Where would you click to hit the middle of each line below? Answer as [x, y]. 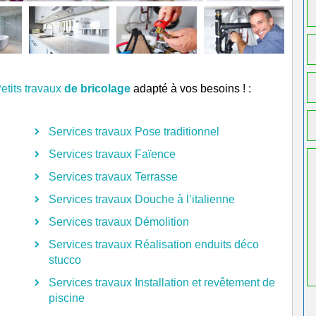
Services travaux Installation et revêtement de [162, 282]
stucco [65, 260]
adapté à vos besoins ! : [192, 89]
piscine [67, 298]
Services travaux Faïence [112, 154]
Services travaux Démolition [119, 222]
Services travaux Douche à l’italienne [142, 199]
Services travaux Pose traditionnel [134, 132]
